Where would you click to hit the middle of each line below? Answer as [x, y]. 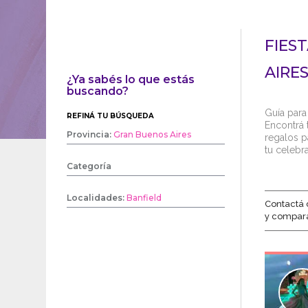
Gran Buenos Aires [153, 134]
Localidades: [97, 198]
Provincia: [90, 134]
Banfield [144, 198]
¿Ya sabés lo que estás [131, 79]
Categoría [89, 166]
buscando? [98, 91]
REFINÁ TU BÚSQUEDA [111, 116]
